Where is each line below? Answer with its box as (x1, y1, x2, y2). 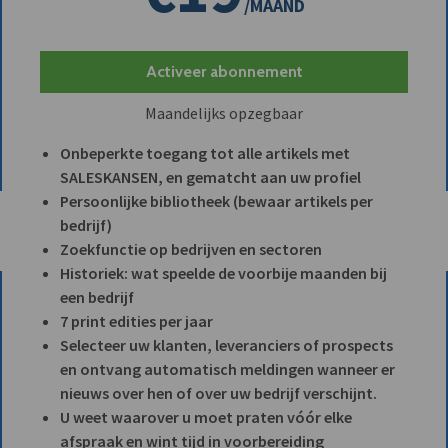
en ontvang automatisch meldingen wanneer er (60, 358, 395, 379)
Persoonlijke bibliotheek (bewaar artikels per (60, 190, 373, 211)
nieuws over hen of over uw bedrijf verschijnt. (60, 382, 377, 403)
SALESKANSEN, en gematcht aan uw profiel (60, 166, 361, 187)
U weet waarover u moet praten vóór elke (60, 406, 352, 427)
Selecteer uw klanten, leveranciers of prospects (60, 334, 393, 355)
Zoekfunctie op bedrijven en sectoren (60, 238, 322, 259)
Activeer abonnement (145, 61, 303, 81)
